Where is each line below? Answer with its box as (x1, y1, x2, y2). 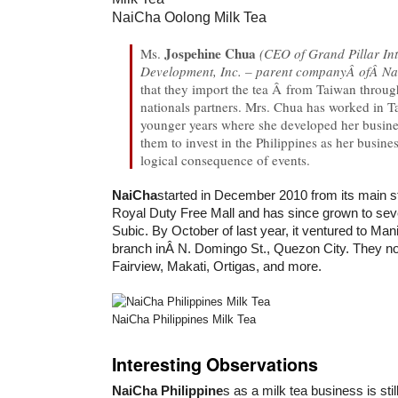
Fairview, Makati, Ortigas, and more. (112, 258, 322, 274)
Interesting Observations (112, 351, 318, 377)
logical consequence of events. (140, 150, 311, 169)
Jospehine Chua (164, 43, 257, 63)
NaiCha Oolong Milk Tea (112, 9, 267, 25)
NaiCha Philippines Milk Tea (112, 312, 256, 326)
